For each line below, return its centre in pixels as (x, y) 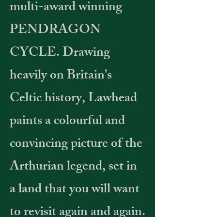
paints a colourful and (67, 122)
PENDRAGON (55, 31)
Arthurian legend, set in (73, 167)
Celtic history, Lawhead (73, 99)
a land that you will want (75, 190)
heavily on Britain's (61, 76)
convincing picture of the (76, 145)
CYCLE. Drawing (60, 54)
